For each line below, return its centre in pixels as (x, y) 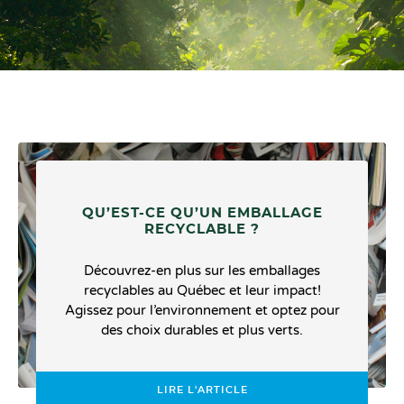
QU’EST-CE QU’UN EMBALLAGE (202, 213)
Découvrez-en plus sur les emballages (202, 270)
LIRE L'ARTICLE (202, 390)
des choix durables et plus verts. (202, 330)
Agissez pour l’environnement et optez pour (202, 310)
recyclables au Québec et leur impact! (202, 290)
